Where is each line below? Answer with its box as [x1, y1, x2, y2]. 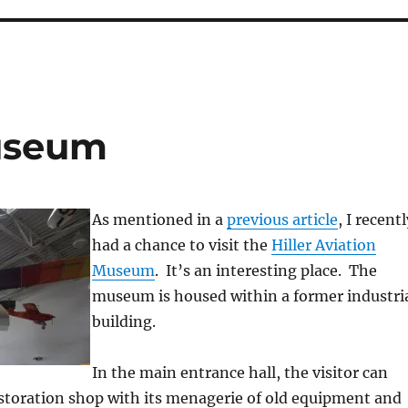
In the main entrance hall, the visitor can [91, 363, 388, 382]
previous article [226, 210, 338, 229]
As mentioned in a [91, 210, 227, 229]
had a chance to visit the [91, 236, 271, 254]
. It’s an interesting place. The [154, 261, 377, 280]
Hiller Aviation [270, 236, 376, 254]
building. [91, 312, 156, 331]
